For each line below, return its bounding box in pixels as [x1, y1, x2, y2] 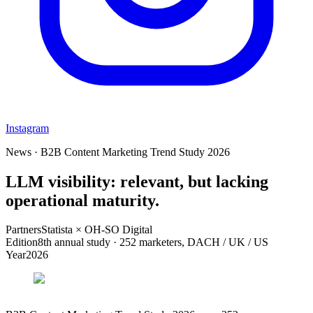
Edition [6, 236, 38, 249]
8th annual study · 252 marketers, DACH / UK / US [38, 236, 268, 249]
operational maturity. [6, 191, 159, 210]
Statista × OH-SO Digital [41, 224, 152, 236]
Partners [6, 224, 41, 236]
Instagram [6, 122, 49, 134]
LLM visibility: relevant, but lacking [6, 172, 268, 191]
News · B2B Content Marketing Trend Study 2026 [6, 145, 230, 158]
